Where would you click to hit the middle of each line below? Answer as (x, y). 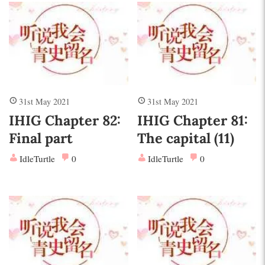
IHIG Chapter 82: (65, 120)
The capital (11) (185, 138)
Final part (41, 138)
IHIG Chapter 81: (192, 120)
